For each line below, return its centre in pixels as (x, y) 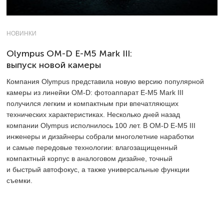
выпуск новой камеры (54, 65)
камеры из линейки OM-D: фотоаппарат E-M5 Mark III (95, 92)
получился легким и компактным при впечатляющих (92, 103)
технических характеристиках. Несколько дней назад (93, 114)
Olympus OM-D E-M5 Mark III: (69, 53)
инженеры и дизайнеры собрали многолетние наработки (100, 136)
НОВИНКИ (21, 33)
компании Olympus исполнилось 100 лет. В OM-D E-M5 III (101, 125)
